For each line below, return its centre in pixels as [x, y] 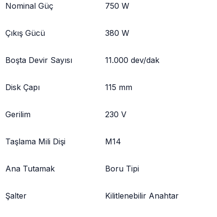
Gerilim [18, 114]
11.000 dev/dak [132, 60]
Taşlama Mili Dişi [35, 141]
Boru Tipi [122, 168]
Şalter [16, 195]
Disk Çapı [23, 87]
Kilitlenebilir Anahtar [142, 195]
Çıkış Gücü [25, 33]
